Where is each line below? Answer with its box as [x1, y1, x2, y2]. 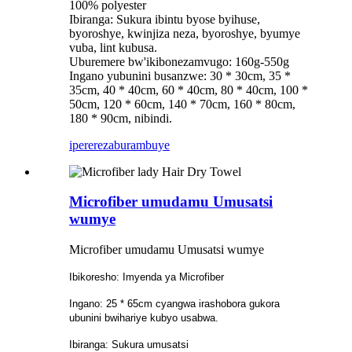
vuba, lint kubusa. [69, 40, 157, 54]
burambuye [114, 137, 170, 152]
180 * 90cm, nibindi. [69, 111, 172, 125]
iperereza [69, 137, 114, 152]
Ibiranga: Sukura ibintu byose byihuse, [69, 12, 260, 26]
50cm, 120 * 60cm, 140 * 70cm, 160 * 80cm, [69, 97, 295, 111]
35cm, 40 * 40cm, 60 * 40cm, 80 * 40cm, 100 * [69, 82, 308, 97]
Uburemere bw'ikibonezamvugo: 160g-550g [69, 54, 289, 68]
